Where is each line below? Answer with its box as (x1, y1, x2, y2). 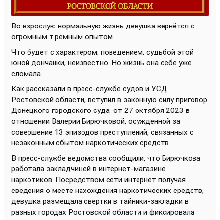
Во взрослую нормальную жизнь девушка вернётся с (11, 22, 194, 31)
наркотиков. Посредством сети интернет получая (11, 175, 186, 185)
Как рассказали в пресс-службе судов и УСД (11, 84, 167, 94)
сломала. (11, 69, 42, 79)
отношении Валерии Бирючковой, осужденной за (11, 117, 180, 126)
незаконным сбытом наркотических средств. (11, 138, 170, 148)
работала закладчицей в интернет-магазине (11, 165, 165, 174)
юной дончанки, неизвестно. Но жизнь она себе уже (11, 58, 192, 68)
